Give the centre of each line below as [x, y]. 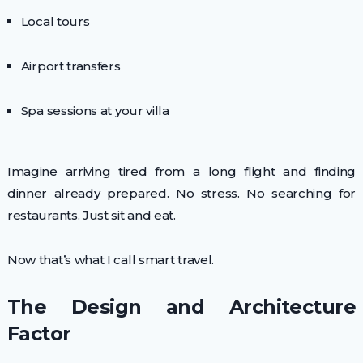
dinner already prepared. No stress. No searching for [181, 193]
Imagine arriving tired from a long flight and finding [181, 171]
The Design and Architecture [181, 306]
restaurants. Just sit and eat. [91, 215]
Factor [39, 333]
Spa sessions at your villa [95, 110]
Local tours [55, 21]
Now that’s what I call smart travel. [111, 259]
